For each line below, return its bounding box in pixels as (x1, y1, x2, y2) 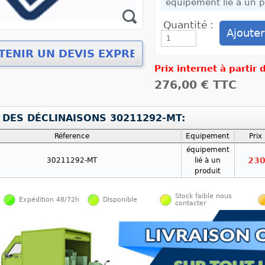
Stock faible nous (175, 192, 232, 200)
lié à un (195, 156, 221, 164)
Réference (54, 132, 89, 140)
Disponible (103, 196, 137, 203)
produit (195, 167, 221, 175)
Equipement (186, 132, 230, 140)
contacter (175, 199, 206, 207)
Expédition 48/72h (19, 196, 79, 203)
